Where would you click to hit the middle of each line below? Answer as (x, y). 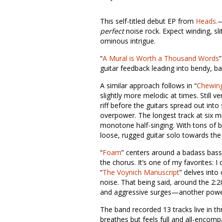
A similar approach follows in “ (148, 85)
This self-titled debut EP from (148, 21)
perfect (112, 31)
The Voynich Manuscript (141, 172)
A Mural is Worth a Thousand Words (161, 58)
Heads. (207, 21)
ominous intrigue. (128, 41)
